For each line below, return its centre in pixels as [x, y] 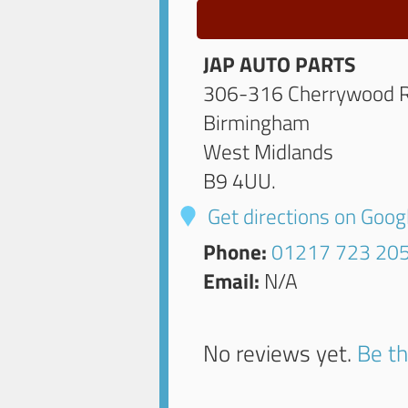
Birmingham [257, 123]
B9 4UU [238, 181]
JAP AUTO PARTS [280, 65]
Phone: [235, 252]
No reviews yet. [280, 353]
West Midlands [269, 152]
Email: [232, 281]
